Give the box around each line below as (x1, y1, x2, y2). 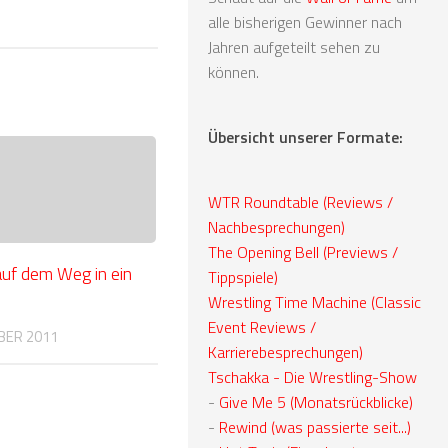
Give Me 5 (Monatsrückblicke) (219, 389, 413, 414)
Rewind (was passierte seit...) (219, 414, 411, 439)
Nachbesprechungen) (208, 214, 345, 239)
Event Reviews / (208, 314, 316, 339)
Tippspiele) (208, 264, 278, 289)
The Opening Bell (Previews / (208, 239, 398, 264)
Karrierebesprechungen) (208, 339, 363, 364)
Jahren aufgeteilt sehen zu (208, 34, 380, 59)
